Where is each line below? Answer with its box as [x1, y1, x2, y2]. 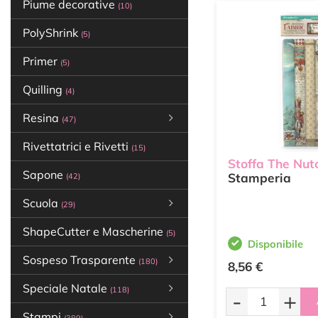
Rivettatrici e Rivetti [23, 139, 131, 153]
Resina [23, 111, 62, 125]
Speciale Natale [23, 281, 110, 295]
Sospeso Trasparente [23, 253, 138, 267]
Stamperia [228, 170, 291, 186]
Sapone [23, 168, 66, 182]
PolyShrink [23, 26, 81, 40]
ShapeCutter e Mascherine [23, 224, 166, 238]
